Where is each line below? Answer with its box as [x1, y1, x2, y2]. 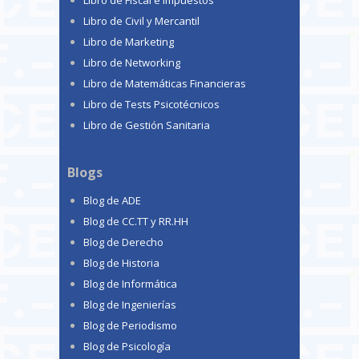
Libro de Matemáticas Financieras [83, 76, 246, 91]
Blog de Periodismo [83, 317, 177, 333]
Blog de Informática [83, 276, 177, 291]
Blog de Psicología [83, 338, 171, 353]
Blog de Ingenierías [83, 296, 176, 312]
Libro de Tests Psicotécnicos [83, 97, 220, 112]
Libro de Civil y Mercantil [83, 14, 200, 29]
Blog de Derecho [83, 234, 163, 249]
